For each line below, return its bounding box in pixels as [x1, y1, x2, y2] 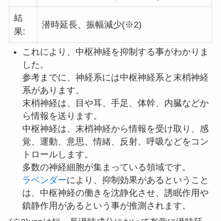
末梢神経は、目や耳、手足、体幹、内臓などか [22, 98, 209, 108]
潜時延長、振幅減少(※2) [41, 20, 142, 30]
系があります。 [22, 85, 84, 95]
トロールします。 [22, 149, 93, 159]
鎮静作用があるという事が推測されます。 [22, 200, 191, 211]
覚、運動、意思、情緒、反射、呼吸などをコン [22, 136, 209, 147]
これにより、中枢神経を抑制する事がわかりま [22, 46, 209, 57]
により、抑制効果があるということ [66, 175, 209, 185]
